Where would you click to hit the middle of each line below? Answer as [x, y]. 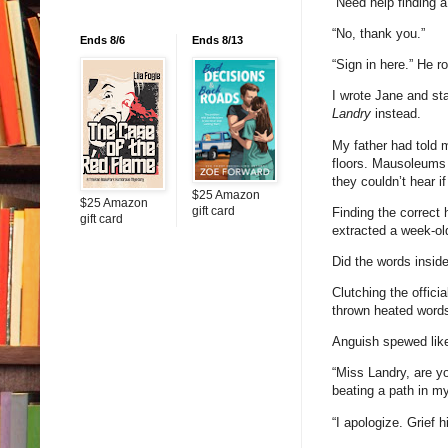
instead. [396, 114]
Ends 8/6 [102, 39]
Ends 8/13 [217, 39]
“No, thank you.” [378, 33]
